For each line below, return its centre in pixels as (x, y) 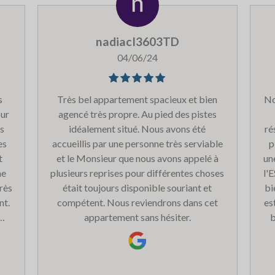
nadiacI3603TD (137, 41)
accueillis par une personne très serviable (137, 143)
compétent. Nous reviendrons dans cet (137, 202)
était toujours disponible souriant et (137, 187)
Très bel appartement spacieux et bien (137, 99)
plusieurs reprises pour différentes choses (137, 172)
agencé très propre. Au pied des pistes (137, 114)
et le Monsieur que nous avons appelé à (137, 158)
